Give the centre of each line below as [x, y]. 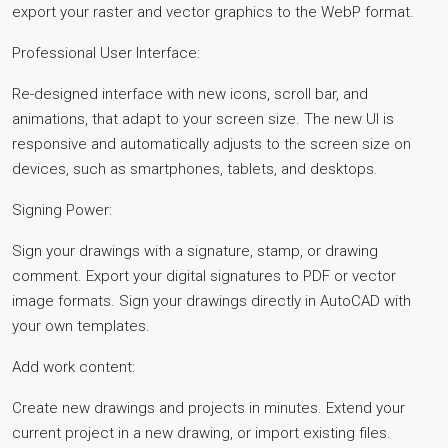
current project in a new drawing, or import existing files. [201, 433]
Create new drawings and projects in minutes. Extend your [208, 408]
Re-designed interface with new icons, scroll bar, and [190, 94]
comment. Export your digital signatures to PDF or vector [204, 276]
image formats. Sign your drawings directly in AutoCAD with [211, 301]
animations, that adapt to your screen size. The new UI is [203, 119]
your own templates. [81, 326]
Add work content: [73, 367]
